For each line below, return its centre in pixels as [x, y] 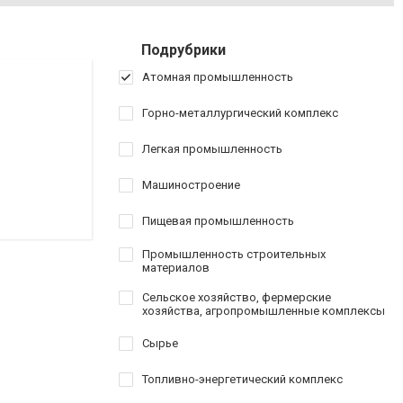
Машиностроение [191, 185]
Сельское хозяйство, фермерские [237, 297]
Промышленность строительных [234, 254]
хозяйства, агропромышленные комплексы [264, 311]
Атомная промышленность [218, 77]
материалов [176, 268]
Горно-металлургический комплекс [240, 113]
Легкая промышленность [212, 149]
